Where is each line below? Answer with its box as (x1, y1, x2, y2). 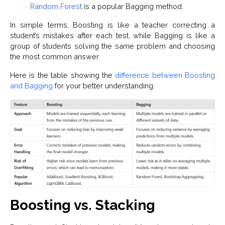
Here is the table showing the (10, 71, 116, 80)
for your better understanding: (53, 81, 155, 90)
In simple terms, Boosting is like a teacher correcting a (10, 21, 215, 30)
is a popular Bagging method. (82, 2, 183, 11)
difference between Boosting (115, 71, 215, 80)
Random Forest (30, 2, 82, 11)
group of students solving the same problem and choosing (10, 42, 215, 51)
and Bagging (10, 81, 53, 90)
